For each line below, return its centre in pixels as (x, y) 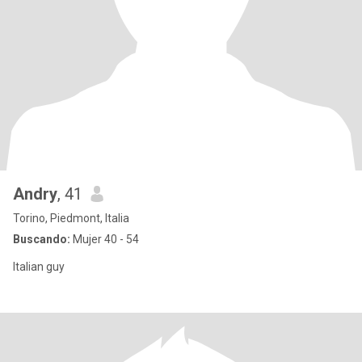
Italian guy (39, 267)
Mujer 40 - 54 (105, 239)
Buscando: (42, 239)
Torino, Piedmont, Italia (71, 218)
